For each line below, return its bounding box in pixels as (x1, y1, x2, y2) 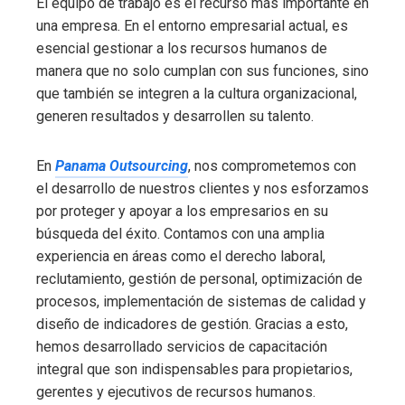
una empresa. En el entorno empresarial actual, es (36, 17, 348, 35)
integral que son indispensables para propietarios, (36, 361, 353, 379)
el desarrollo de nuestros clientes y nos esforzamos (36, 180, 369, 198)
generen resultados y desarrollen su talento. (36, 108, 314, 126)
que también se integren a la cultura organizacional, (36, 85, 357, 103)
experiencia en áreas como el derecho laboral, (36, 248, 325, 266)
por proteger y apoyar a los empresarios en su (36, 202, 328, 221)
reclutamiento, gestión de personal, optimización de (36, 270, 363, 288)
